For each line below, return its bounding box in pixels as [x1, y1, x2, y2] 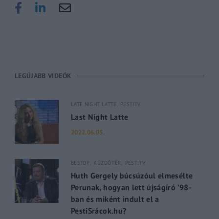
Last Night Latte [71, 111, 129, 122]
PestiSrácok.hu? [71, 205, 127, 216]
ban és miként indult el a [71, 194, 159, 204]
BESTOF [71, 159, 90, 166]
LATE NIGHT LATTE [71, 100, 117, 108]
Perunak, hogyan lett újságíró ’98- [71, 182, 192, 192]
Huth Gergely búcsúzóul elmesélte [71, 170, 193, 180]
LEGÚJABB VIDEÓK [15, 71, 72, 80]
